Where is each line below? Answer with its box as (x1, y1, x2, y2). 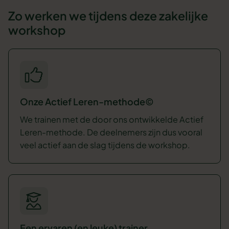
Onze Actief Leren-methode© (19, 95, 154, 107)
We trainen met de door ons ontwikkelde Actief (19, 113, 203, 125)
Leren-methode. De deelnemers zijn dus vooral (19, 126, 202, 138)
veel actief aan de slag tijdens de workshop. (19, 139, 190, 150)
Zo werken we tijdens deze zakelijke (8, 8, 209, 23)
